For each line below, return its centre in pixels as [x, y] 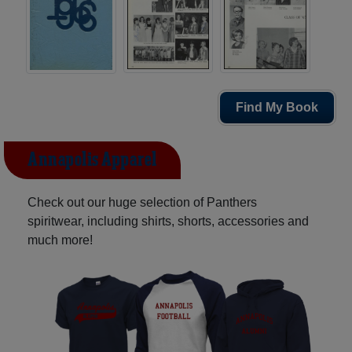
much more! [60, 240]
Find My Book [277, 108]
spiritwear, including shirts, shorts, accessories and [168, 222]
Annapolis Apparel [92, 161]
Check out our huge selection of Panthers [142, 203]
